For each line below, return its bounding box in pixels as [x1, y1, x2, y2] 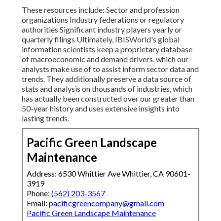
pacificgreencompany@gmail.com [49, 198, 164, 208]
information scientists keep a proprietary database [22, 44, 192, 54]
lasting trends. [22, 113, 69, 123]
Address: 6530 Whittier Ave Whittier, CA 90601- [27, 169, 190, 179]
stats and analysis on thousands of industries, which [22, 84, 192, 94]
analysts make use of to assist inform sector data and [22, 64, 199, 74]
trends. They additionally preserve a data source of [22, 74, 191, 84]
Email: [27, 198, 49, 208]
